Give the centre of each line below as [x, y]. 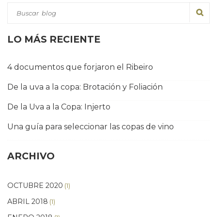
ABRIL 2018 [28, 202]
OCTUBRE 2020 [35, 186]
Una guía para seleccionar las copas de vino [91, 127]
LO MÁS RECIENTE [54, 39]
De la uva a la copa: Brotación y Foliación [85, 87]
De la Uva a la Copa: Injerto [59, 107]
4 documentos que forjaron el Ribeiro [80, 67]
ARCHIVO [31, 156]
